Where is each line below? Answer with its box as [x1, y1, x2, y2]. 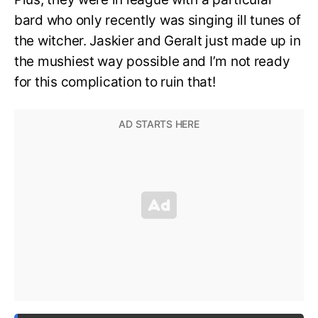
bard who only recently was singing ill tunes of [14, 11, 301, 28]
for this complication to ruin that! [14, 73, 216, 90]
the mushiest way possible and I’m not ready [14, 53, 290, 70]
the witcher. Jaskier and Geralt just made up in [14, 32, 301, 49]
